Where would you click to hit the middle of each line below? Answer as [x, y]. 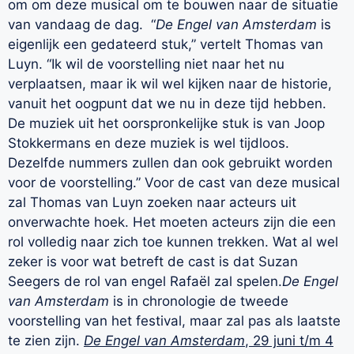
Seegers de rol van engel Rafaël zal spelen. [145, 281]
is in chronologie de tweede [199, 301]
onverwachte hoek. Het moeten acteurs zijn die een [172, 222]
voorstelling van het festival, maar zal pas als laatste [174, 320]
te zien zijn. [46, 340]
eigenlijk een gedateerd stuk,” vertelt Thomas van [166, 44]
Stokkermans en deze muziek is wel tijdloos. [149, 143]
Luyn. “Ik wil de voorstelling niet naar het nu [146, 64]
